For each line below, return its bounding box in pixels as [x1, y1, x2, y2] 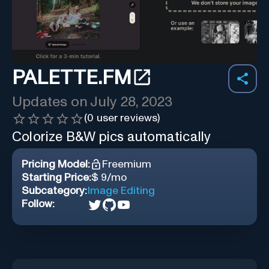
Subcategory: [22, 185, 87, 196]
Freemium [102, 159, 151, 170]
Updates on [12, 94, 91, 109]
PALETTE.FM [12, 68, 131, 89]
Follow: [22, 198, 55, 210]
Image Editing [88, 185, 155, 196]
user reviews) [94, 112, 160, 124]
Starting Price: [22, 172, 91, 183]
